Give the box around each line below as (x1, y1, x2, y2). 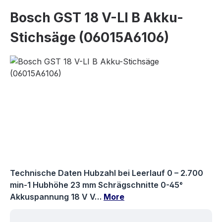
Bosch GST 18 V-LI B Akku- (10, 9, 183, 26)
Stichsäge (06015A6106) (10, 29, 169, 46)
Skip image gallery (9, 55, 78, 66)
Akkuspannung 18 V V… (10, 191, 104, 202)
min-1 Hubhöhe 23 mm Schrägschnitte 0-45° (10, 179, 183, 190)
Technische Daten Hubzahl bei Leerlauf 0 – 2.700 (10, 167, 203, 178)
